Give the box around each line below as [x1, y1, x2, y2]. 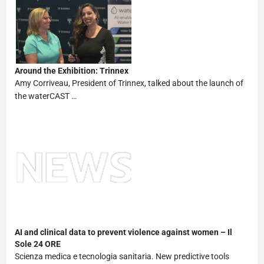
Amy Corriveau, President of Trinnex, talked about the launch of [15, 78, 243, 88]
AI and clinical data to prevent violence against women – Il [15, 227, 232, 237]
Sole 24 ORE [15, 239, 61, 249]
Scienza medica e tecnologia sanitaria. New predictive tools [15, 251, 229, 261]
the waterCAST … [15, 91, 77, 101]
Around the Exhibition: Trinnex [15, 65, 128, 75]
